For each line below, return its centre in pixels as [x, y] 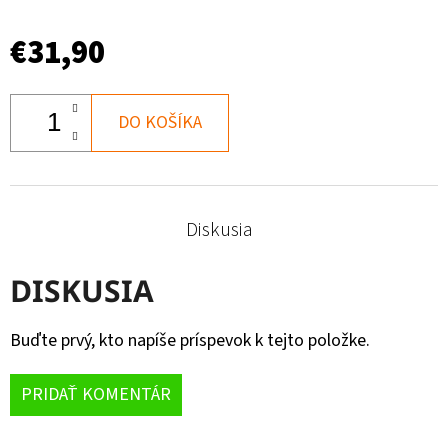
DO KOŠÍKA [160, 122]
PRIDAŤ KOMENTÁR [96, 394]
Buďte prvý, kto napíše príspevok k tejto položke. [190, 340]
